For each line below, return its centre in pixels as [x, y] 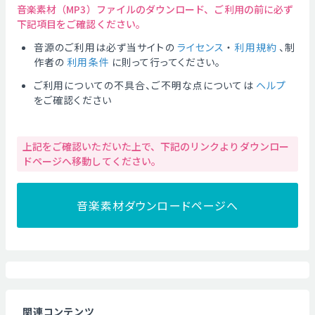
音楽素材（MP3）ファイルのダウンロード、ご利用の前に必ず [155, 9]
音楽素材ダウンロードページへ [157, 205]
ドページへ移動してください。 [92, 161]
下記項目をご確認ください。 [81, 24]
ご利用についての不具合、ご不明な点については [144, 85]
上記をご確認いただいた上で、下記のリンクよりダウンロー [156, 146]
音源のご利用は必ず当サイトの [104, 47]
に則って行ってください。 [166, 62]
